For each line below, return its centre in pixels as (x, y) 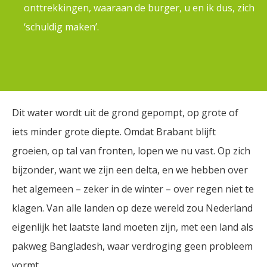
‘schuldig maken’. (61, 27)
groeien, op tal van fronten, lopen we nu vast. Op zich (131, 151)
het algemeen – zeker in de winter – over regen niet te (133, 189)
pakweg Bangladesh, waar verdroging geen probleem (132, 246)
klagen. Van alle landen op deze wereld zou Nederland (132, 208)
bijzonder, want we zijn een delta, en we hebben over (130, 170)
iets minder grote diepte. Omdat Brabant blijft (114, 132)
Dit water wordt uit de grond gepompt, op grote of (125, 113)
